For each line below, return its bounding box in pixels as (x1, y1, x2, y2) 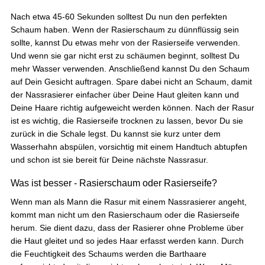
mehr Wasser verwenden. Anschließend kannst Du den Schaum (11, 63, 250, 73)
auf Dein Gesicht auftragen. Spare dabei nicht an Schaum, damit (11, 76, 252, 86)
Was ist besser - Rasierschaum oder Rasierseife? (11, 177, 217, 188)
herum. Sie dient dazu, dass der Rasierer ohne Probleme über (11, 222, 244, 232)
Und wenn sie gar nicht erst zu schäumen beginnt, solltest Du (11, 50, 240, 60)
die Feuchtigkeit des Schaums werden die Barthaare (11, 248, 206, 258)
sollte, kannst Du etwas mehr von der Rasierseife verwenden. (11, 37, 240, 47)
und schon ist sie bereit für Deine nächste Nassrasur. (11, 154, 208, 164)
